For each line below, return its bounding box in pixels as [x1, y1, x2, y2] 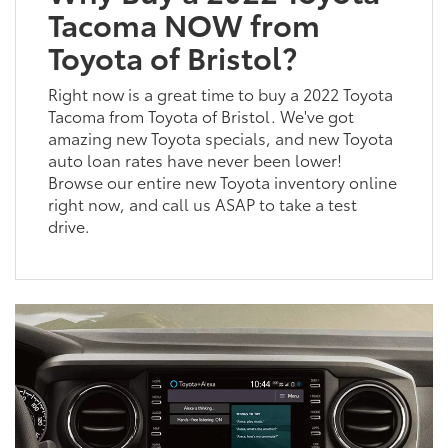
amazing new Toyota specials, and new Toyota [47, 125, 393, 149]
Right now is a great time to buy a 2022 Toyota [47, 81, 393, 105]
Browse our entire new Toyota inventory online [47, 169, 397, 193]
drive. [47, 213, 90, 237]
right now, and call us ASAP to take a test [47, 191, 357, 215]
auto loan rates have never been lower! [47, 147, 342, 171]
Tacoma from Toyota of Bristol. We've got [47, 103, 354, 127]
